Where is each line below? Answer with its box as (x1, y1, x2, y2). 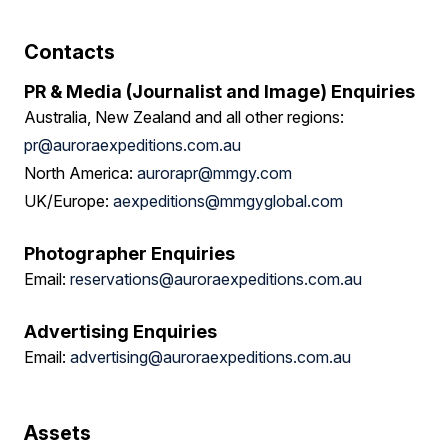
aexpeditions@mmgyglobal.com (113, 191, 343, 211)
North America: (24, 163, 137, 183)
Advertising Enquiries (24, 321, 217, 342)
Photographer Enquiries (24, 243, 235, 264)
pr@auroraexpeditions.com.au (24, 135, 241, 155)
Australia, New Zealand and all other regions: (24, 107, 344, 127)
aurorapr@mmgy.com (137, 163, 292, 183)
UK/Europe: (24, 191, 113, 211)
